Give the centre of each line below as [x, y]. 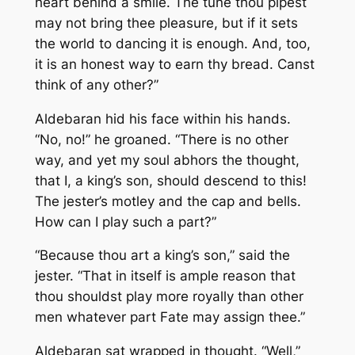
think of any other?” [96, 84]
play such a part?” [157, 221]
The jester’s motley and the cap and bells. [168, 201]
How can [63, 221]
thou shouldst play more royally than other [169, 297]
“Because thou [80, 256]
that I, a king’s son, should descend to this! [170, 180]
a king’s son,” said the [219, 256]
